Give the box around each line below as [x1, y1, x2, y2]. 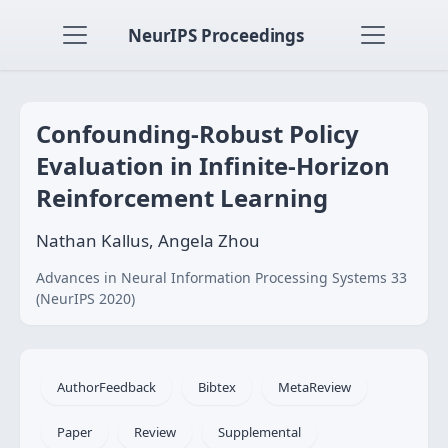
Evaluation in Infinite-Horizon [36, 149, 390, 182]
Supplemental [218, 423, 301, 441]
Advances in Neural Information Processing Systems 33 [36, 268, 407, 287]
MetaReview [278, 378, 351, 396]
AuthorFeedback [57, 378, 156, 396]
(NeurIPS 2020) [36, 289, 135, 308]
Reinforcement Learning [36, 181, 328, 214]
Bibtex [198, 378, 236, 396]
